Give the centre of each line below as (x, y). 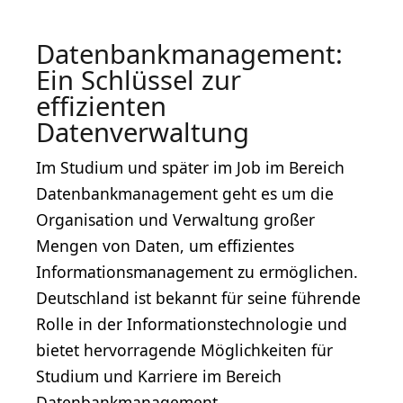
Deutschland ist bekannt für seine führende (198, 298)
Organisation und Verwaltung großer (175, 220)
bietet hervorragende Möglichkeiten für (184, 350)
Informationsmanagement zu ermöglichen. (197, 272)
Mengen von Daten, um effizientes (165, 246)
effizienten (101, 107)
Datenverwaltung (143, 133)
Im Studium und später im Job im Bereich (190, 168)
